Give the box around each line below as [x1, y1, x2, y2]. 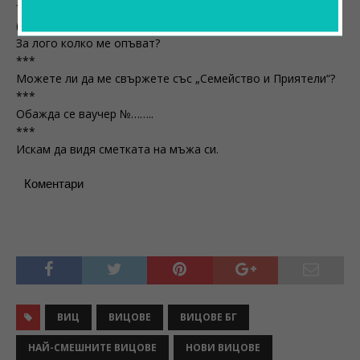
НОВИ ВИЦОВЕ [186, 341, 260, 354]
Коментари [24, 177, 84, 190]
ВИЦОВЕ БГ [180, 310, 237, 324]
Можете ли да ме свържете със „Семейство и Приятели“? [16, 71, 335, 86]
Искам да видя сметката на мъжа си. [16, 141, 219, 157]
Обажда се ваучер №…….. [16, 106, 153, 121]
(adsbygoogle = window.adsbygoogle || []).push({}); [16, 18, 284, 33]
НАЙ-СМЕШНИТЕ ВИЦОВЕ [28, 341, 157, 354]
